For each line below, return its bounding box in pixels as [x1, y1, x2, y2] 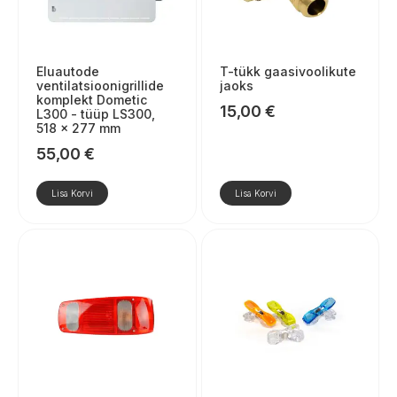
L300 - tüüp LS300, [36, 105, 155, 121]
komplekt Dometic [36, 91, 147, 107]
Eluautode [36, 63, 99, 79]
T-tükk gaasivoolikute [219, 63, 356, 79]
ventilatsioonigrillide [36, 77, 164, 93]
